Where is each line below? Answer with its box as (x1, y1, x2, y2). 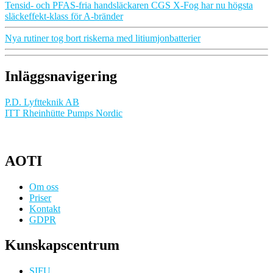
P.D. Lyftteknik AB (5, 96, 79, 107)
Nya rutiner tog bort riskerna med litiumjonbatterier (5, 32, 200, 43)
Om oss (29, 181, 58, 192)
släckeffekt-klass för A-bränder (5, 10, 123, 21)
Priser (29, 192, 51, 203)
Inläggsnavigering (5, 68, 117, 84)
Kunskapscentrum (5, 237, 119, 253)
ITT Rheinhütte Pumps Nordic (5, 107, 122, 118)
